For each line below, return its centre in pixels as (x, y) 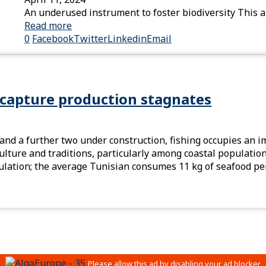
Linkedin (127, 39)
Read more (48, 26)
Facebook (53, 39)
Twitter (91, 39)
